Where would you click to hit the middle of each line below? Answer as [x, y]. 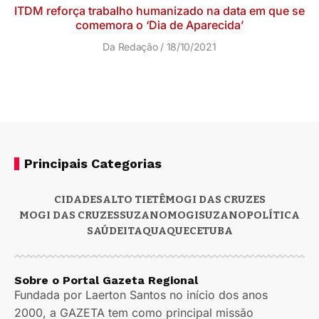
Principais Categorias [93, 164]
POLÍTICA [273, 215]
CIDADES [78, 200]
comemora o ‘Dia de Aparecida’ [159, 25]
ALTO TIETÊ [134, 200]
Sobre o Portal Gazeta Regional [106, 281]
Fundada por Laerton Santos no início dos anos [141, 295]
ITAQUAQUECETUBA [178, 231]
